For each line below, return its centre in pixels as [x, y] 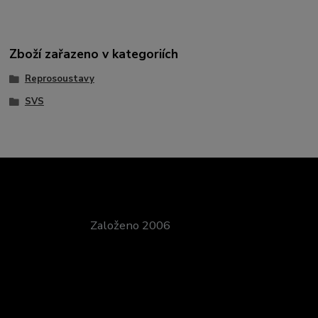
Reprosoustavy [59, 79]
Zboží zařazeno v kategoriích [94, 54]
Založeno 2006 [131, 225]
